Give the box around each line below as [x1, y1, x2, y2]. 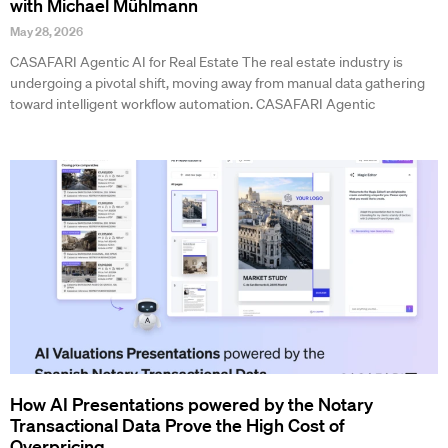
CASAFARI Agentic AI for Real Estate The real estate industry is [10, 53, 403, 72]
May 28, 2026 [10, 23, 83, 41]
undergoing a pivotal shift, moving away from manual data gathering [10, 74, 425, 93]
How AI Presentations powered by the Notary [10, 393, 373, 416]
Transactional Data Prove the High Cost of [10, 414, 345, 437]
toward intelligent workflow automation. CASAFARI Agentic [10, 95, 375, 114]
